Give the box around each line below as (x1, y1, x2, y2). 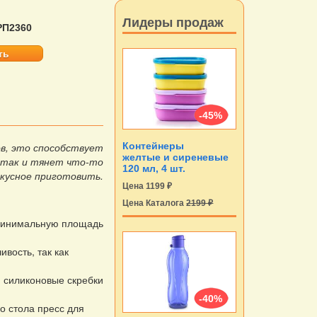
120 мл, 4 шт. (122, 163, 186, 175)
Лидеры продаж (122, 16, 224, 30)
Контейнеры (122, 140, 185, 152)
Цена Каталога (122, 198, 187, 209)
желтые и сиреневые (122, 151, 229, 163)
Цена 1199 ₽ (122, 181, 173, 192)
